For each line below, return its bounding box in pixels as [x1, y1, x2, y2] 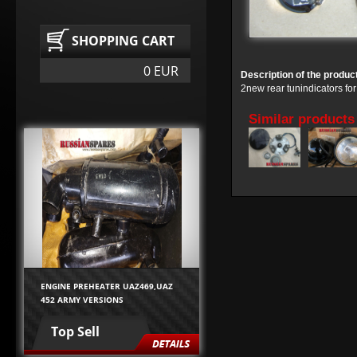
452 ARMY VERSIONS [41, 293, 124, 305]
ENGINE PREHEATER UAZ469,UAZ [41, 280, 173, 292]
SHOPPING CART [72, 32, 175, 50]
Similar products [249, 112, 355, 127]
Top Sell [51, 322, 100, 340]
